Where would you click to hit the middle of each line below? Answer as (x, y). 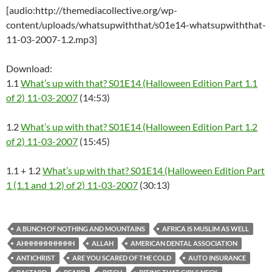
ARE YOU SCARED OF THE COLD (122, 258)
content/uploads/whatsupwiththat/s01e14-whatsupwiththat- (136, 25)
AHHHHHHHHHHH (46, 243)
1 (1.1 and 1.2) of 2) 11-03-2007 (72, 185)
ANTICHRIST (36, 258)
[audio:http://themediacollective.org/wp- (92, 10)
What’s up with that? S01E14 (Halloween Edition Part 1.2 (139, 127)
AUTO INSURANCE (217, 258)
